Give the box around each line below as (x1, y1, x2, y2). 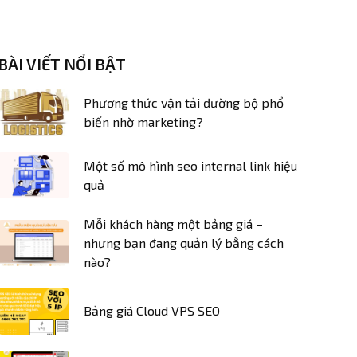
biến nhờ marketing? (84, 114, 203, 130)
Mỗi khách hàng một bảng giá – (84, 216, 263, 231)
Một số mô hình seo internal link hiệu (84, 157, 297, 173)
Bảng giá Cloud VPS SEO (84, 303, 220, 319)
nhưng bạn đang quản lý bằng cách (84, 235, 284, 250)
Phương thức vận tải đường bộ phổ (84, 95, 284, 111)
